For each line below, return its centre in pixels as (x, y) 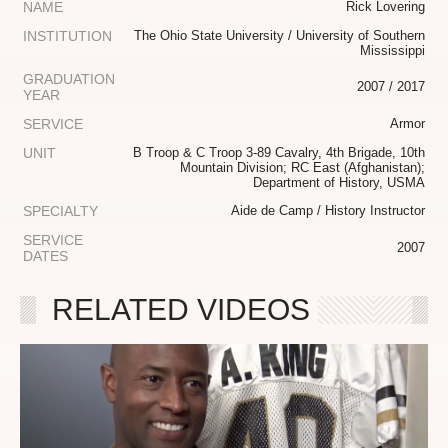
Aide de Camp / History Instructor (328, 211)
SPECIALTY (60, 211)
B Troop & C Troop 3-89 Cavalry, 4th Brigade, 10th (279, 153)
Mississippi (392, 51)
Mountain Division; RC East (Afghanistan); (302, 168)
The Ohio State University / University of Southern (279, 36)
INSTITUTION (67, 36)
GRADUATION (69, 79)
